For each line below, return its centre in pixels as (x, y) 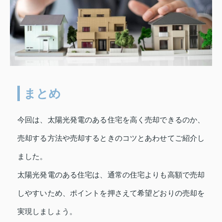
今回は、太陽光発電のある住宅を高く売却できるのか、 (111, 120)
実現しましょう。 (47, 211)
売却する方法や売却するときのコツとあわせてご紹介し (111, 138)
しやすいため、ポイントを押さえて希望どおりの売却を (111, 193)
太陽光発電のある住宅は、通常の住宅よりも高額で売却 (111, 175)
